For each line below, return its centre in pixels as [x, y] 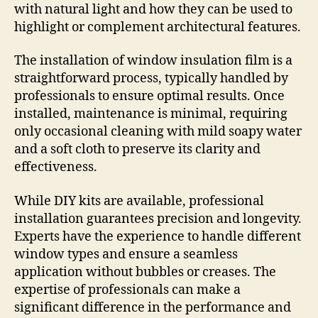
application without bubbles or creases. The [145, 272]
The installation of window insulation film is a [153, 61]
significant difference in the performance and [153, 307]
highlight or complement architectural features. [158, 27]
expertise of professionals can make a [127, 290]
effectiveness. [56, 168]
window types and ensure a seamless [126, 254]
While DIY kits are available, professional [139, 201]
